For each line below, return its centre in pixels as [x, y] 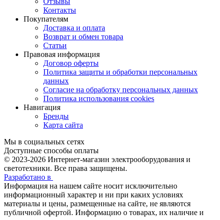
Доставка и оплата [74, 27]
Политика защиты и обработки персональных [120, 72]
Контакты [60, 10]
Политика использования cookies [99, 98]
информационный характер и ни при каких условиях [94, 194]
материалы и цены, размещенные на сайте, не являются [97, 203]
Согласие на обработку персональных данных [121, 89]
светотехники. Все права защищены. [66, 168]
